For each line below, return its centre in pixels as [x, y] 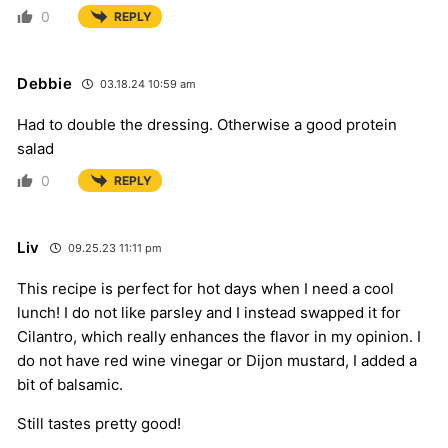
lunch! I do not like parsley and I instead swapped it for [209, 313]
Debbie [45, 84]
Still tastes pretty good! [99, 424]
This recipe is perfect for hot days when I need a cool [205, 289]
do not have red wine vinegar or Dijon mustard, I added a [217, 361]
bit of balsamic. [70, 385]
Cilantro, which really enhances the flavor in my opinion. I [219, 337]
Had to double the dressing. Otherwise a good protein [207, 125]
